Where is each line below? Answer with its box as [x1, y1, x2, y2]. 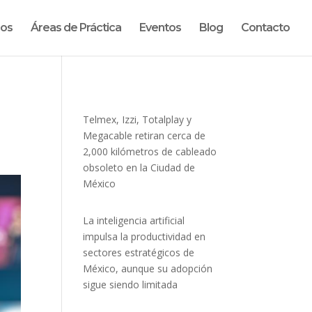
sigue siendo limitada [83, 278, 178, 291]
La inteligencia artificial [83, 214, 185, 227]
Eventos [139, 21, 181, 34]
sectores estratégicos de [83, 246, 195, 259]
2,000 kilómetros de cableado [83, 145, 217, 158]
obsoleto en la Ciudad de [83, 161, 196, 174]
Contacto [241, 21, 290, 34]
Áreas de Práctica [31, 21, 121, 34]
